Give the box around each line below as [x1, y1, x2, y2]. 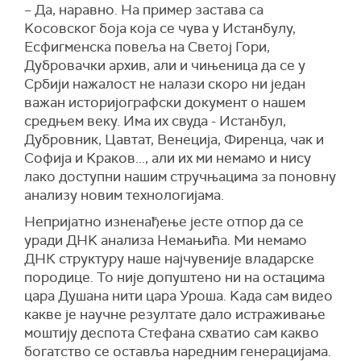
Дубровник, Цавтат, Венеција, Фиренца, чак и [24, 131, 324, 149]
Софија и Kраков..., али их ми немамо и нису [24, 149, 311, 168]
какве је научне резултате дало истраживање [24, 305, 326, 324]
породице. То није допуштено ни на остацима [24, 268, 325, 287]
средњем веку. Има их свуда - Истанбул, [24, 112, 286, 131]
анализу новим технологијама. [24, 186, 224, 205]
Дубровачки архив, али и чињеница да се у [24, 56, 305, 75]
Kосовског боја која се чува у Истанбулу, [24, 19, 296, 38]
